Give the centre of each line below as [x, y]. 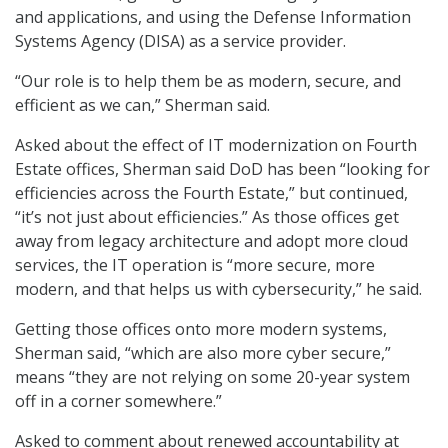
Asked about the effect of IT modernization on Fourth [216, 144]
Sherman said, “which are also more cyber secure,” [203, 352]
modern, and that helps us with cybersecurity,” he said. [218, 288]
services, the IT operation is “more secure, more [195, 264]
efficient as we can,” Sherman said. [142, 104]
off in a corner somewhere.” [118, 400]
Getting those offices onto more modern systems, [201, 328]
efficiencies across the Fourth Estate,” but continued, [211, 192]
